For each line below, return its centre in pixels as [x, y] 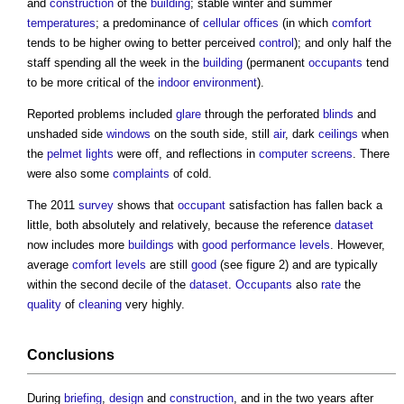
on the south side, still [212, 134]
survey [96, 206]
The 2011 [53, 206]
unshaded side [67, 134]
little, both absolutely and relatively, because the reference [181, 225]
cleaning [100, 305]
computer [283, 154]
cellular [221, 23]
